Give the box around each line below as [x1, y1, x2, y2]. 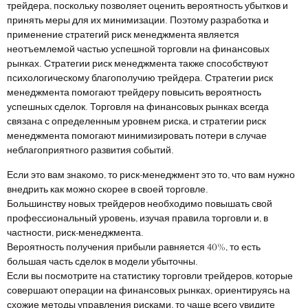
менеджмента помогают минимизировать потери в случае [7, 130, 267, 143]
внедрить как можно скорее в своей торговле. [7, 183, 208, 196]
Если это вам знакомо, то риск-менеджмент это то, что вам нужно [7, 168, 295, 181]
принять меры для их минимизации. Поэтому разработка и [7, 14, 269, 27]
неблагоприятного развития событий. [7, 144, 174, 157]
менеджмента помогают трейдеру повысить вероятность [7, 87, 261, 100]
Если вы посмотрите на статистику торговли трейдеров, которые [7, 269, 293, 283]
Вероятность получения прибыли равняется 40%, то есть [7, 241, 261, 254]
